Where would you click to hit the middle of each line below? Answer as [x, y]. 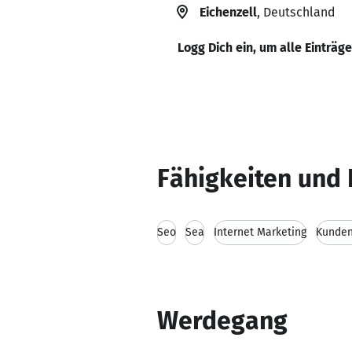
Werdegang [222, 321]
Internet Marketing [260, 232]
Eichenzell [228, 12]
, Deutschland [296, 12]
